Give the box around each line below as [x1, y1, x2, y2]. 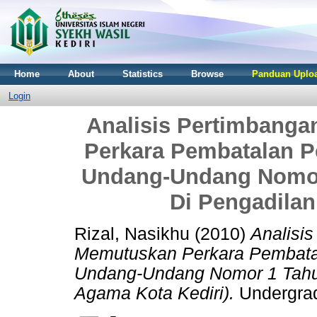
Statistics [122, 69, 163, 79]
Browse [191, 69, 224, 79]
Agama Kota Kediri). [74, 283, 234, 303]
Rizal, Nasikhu [74, 224, 190, 243]
